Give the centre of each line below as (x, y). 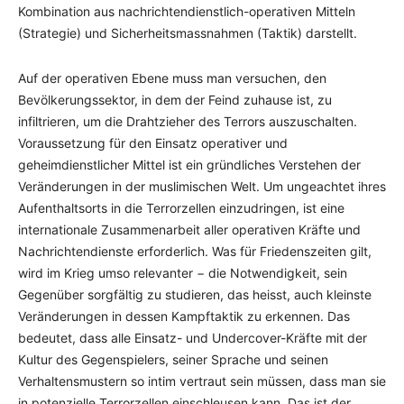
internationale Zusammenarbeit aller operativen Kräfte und (189, 230)
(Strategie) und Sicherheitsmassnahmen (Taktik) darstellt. (188, 33)
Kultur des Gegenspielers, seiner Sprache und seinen (173, 359)
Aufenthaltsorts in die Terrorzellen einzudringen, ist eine (181, 208)
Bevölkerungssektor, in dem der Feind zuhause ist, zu (175, 100)
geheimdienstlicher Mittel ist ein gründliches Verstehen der (189, 165)
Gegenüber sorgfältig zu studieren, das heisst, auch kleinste (195, 294)
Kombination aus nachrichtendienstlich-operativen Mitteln (187, 11)
